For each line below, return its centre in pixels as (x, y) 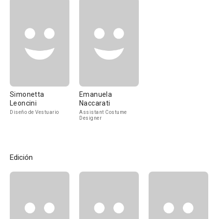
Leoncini (23, 103)
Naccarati (95, 103)
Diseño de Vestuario (34, 112)
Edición (21, 157)
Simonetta (27, 94)
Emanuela (96, 94)
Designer (90, 118)
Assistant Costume (103, 112)
